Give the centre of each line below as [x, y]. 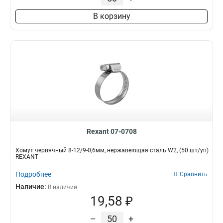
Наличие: [32, 187]
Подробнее [33, 174]
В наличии [62, 187]
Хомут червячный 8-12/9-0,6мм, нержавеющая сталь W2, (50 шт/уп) [112, 150]
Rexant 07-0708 [111, 131]
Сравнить [194, 174]
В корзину [111, 16]
